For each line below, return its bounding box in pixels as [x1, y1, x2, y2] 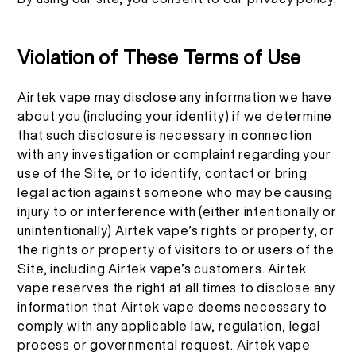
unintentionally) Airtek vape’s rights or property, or [17, 223, 335, 237]
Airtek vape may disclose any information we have [17, 90, 332, 103]
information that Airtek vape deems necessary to [17, 300, 328, 313]
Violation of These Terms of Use [17, 47, 302, 67]
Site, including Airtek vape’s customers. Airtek [17, 261, 308, 275]
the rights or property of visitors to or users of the [17, 242, 335, 256]
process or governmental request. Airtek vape [17, 338, 311, 351]
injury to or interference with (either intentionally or [17, 204, 337, 218]
